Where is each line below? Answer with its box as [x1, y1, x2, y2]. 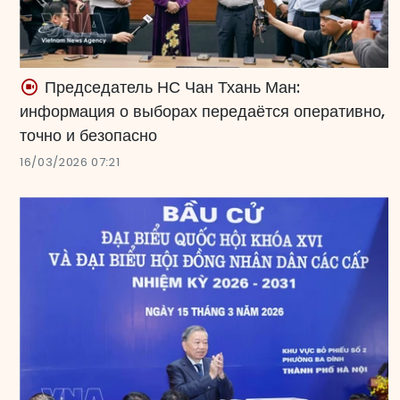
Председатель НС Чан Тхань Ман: [40, 75, 300, 98]
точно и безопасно [20, 123, 157, 146]
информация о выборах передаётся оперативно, [20, 99, 385, 122]
